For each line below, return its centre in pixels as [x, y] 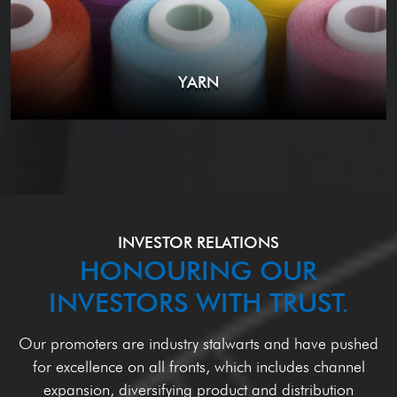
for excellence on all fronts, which [144, 367]
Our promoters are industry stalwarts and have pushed [198, 344]
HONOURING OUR [198, 271]
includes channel [310, 367]
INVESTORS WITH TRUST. [198, 303]
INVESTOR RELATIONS [198, 243]
